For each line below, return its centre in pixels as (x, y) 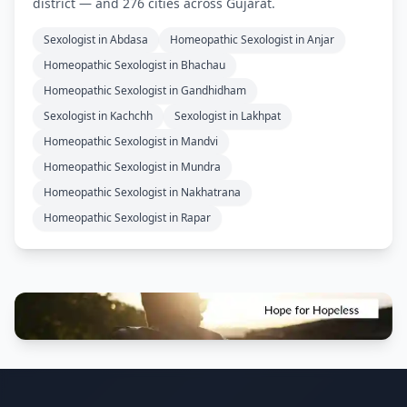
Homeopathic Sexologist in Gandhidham (145, 91)
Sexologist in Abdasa (96, 40)
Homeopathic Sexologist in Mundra (132, 167)
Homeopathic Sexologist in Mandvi (131, 142)
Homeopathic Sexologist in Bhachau (134, 65)
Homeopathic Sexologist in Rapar (127, 218)
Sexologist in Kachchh (98, 116)
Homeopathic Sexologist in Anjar (252, 40)
